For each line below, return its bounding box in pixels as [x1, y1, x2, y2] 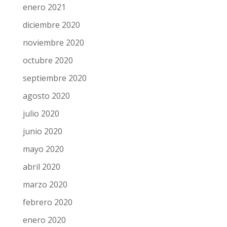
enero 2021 [22, 24, 65, 36]
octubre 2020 [22, 78, 72, 89]
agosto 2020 [22, 113, 69, 125]
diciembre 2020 [22, 42, 80, 54]
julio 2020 [22, 131, 59, 142]
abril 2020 [22, 184, 60, 196]
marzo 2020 [22, 202, 67, 213]
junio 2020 [22, 148, 62, 160]
